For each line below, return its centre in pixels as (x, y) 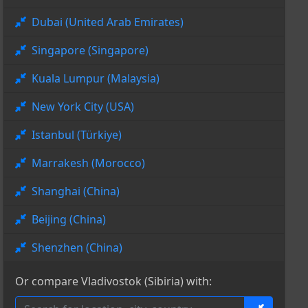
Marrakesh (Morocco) (88, 163)
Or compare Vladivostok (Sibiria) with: (113, 282)
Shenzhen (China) (77, 248)
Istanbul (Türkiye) (76, 135)
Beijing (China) (68, 220)
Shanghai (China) (75, 191)
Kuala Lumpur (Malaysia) (95, 79)
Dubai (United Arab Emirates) (107, 22)
